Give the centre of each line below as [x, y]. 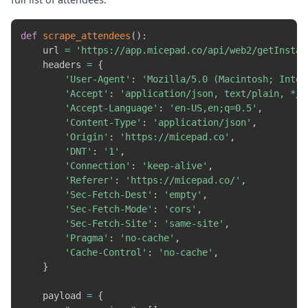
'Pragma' [87, 238]
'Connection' [98, 166]
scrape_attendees [87, 36]
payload [54, 296]
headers [54, 65]
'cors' [180, 209]
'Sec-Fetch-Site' [109, 224]
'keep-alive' [175, 166]
